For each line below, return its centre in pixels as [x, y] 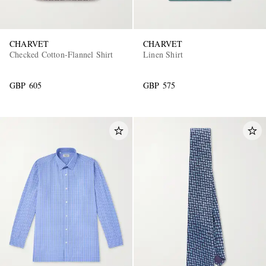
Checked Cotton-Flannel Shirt [61, 55]
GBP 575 [159, 85]
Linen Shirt [163, 55]
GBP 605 [26, 85]
